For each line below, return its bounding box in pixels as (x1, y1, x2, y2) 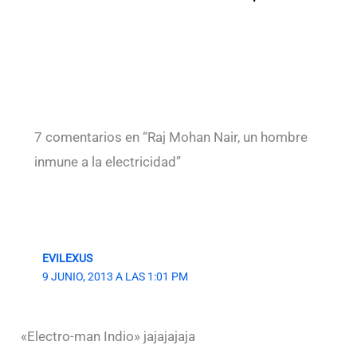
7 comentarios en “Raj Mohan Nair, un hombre (34, 129, 308, 146)
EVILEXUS (41, 251, 92, 265)
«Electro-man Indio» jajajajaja (21, 328, 196, 344)
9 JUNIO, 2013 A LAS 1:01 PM (41, 269, 188, 283)
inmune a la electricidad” (34, 154, 182, 171)
